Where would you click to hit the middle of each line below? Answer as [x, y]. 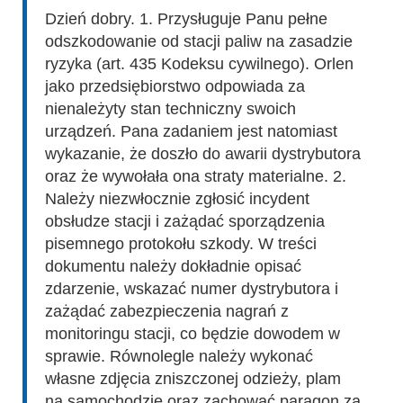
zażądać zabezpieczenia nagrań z [167, 311]
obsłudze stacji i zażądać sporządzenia [185, 221]
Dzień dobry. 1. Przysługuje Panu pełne [186, 18]
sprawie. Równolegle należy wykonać [179, 356]
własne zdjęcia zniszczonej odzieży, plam [193, 378]
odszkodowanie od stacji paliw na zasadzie [199, 41]
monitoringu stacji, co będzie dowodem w [193, 333]
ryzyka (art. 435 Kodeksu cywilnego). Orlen [199, 63]
